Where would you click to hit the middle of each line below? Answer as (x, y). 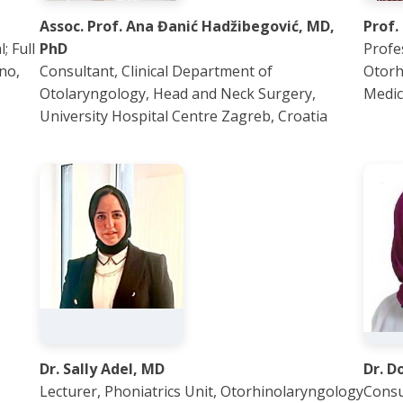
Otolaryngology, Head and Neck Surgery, (178, 94)
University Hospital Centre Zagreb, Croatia (184, 116)
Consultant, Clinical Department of (156, 71)
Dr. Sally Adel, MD (102, 369)
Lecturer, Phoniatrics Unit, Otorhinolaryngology (201, 391)
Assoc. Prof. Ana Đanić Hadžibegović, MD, (187, 26)
